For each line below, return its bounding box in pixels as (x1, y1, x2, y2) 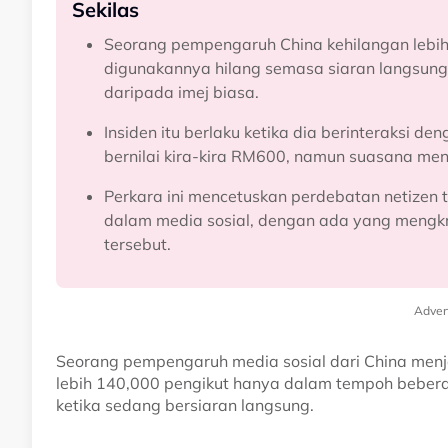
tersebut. (104, 234, 171, 255)
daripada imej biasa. (104, 82, 259, 103)
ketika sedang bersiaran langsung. (56, 395, 314, 416)
